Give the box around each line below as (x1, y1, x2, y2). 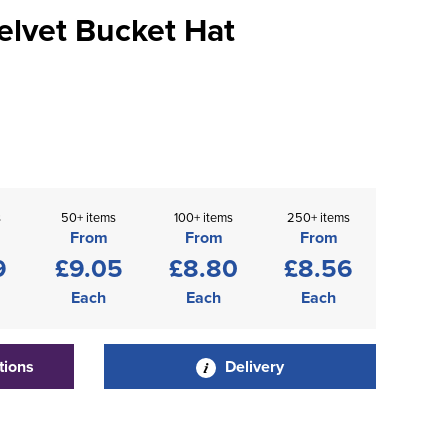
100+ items (174, 208, 233, 226)
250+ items (287, 208, 350, 226)
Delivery (220, 355, 284, 378)
